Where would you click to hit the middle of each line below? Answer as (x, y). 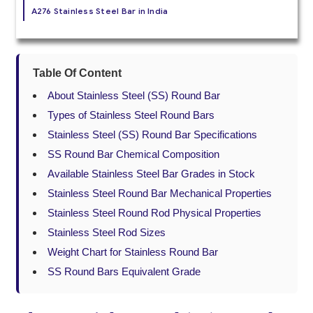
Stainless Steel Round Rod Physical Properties (154, 213)
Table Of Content (77, 73)
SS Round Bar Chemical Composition (133, 154)
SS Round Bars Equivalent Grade (124, 272)
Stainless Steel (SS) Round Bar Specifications (152, 135)
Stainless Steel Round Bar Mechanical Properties (159, 194)
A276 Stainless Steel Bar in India (100, 10)
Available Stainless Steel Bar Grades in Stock (151, 174)
